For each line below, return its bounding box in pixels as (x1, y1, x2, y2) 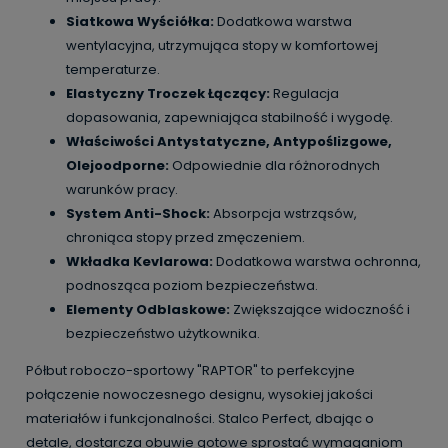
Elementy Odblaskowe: (66, 299, 230, 319)
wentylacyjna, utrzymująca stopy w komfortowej (66, 35, 378, 55)
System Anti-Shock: (66, 203, 210, 223)
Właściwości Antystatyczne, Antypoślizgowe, (66, 131, 392, 151)
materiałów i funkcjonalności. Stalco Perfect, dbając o (26, 408, 374, 428)
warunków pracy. (66, 179, 178, 199)
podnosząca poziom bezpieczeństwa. (66, 275, 318, 295)
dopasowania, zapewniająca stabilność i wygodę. (66, 107, 393, 127)
